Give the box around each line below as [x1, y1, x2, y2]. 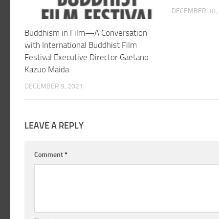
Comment [34, 151, 65, 159]
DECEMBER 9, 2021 [24, 82, 83, 90]
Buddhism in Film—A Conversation [24, 28, 147, 38]
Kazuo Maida [24, 65, 69, 74]
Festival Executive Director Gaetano [24, 52, 149, 62]
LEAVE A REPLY [24, 120, 84, 131]
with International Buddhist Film [24, 40, 137, 50]
